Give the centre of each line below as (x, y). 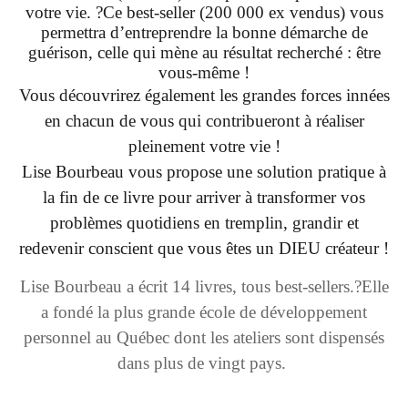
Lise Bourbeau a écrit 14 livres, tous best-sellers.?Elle (204, 287)
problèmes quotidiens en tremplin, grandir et (204, 223)
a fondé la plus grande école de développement (204, 312)
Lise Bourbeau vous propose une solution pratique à (204, 172)
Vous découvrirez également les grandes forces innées (204, 96)
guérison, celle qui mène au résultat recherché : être (204, 53)
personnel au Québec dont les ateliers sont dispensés (204, 338)
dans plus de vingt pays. (202, 363)
